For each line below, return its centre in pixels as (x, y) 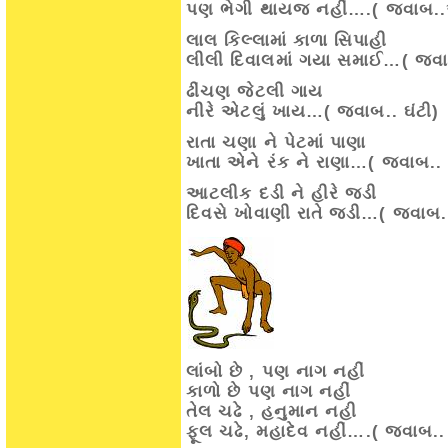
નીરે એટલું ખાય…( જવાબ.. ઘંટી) (313, 111)
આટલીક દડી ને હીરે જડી (282, 193)
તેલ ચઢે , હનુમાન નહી (272, 411)
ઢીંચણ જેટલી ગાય (254, 91)
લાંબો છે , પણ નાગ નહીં (276, 371)
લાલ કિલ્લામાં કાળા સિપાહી (287, 40)
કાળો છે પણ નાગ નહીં (269, 391)
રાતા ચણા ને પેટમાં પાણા (276, 142)
